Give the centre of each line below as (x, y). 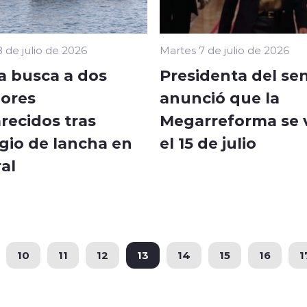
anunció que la (220, 97)
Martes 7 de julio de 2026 (224, 50)
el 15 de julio (208, 142)
